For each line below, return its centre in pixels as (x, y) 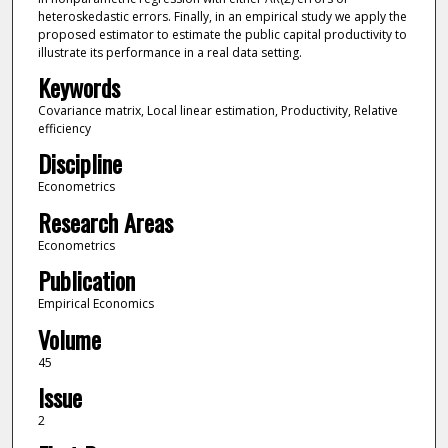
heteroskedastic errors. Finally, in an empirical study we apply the (222, 16)
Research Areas (105, 221)
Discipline (79, 163)
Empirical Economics (95, 304)
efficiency (64, 128)
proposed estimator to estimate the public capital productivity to (222, 34)
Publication (86, 280)
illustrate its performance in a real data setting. (169, 52)
